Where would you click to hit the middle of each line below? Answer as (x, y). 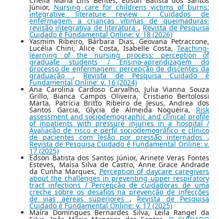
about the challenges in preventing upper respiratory (119, 178)
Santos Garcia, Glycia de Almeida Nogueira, (113, 110)
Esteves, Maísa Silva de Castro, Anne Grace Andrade (119, 165)
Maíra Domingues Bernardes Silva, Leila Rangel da (119, 213)
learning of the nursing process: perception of (119, 55)
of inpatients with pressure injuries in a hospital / (119, 124)
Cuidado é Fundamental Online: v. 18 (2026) (101, 35)
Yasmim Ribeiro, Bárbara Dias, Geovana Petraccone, (119, 42)
